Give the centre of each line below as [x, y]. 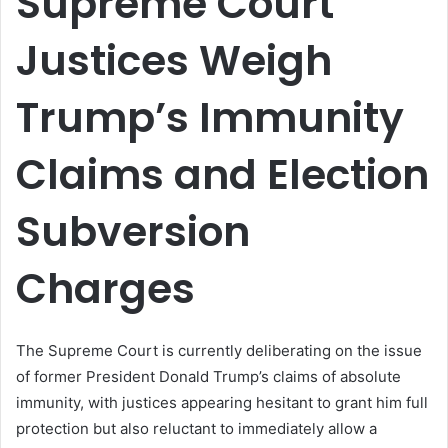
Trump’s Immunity [210, 117]
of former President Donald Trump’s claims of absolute [208, 376]
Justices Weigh [174, 60]
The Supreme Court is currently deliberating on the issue [219, 350]
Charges [105, 288]
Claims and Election [222, 174]
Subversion [133, 231]
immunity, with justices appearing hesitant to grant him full [222, 402]
